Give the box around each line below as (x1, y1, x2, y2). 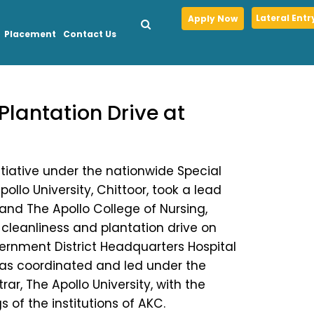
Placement (4, 28, 57, 40)
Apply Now (188, 13, 238, 25)
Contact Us (63, 28, 117, 40)
